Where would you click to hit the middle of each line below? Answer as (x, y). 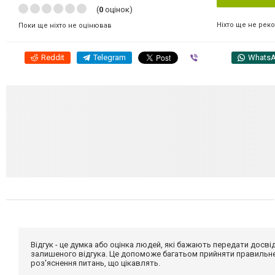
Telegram (110, 57)
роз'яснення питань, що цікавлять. (95, 263)
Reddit (53, 57)
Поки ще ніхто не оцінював (65, 25)
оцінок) (118, 9)
